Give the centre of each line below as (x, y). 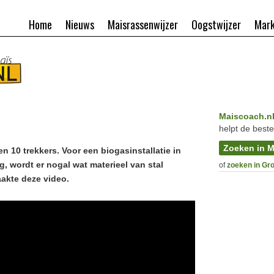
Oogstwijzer (216, 24)
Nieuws (80, 24)
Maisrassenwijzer (143, 24)
